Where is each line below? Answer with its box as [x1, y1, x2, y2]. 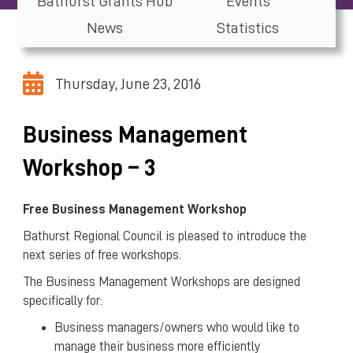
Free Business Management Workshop [22, 202, 250, 216]
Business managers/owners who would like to [54, 320, 299, 334]
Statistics [217, 19, 280, 35]
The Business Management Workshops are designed [22, 274, 300, 288]
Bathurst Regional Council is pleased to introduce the [22, 229, 307, 243]
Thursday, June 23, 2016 [54, 75, 201, 91]
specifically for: [22, 293, 102, 307]
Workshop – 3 [22, 155, 156, 180]
